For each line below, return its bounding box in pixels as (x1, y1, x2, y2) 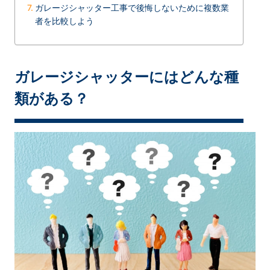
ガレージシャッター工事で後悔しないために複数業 (34, 2, 229, 13)
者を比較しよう (34, 15, 94, 26)
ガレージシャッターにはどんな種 (14, 67, 239, 86)
